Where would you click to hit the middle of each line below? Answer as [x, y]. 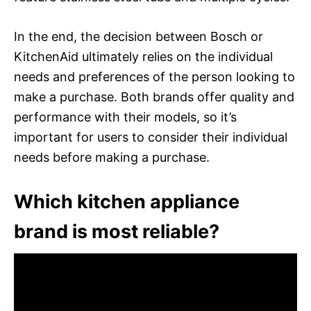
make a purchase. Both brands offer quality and [154, 96]
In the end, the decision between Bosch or [138, 36]
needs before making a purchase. [112, 157]
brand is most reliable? [117, 231]
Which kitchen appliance [127, 201]
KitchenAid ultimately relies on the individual [143, 56]
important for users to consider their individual [151, 137]
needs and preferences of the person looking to [154, 76]
